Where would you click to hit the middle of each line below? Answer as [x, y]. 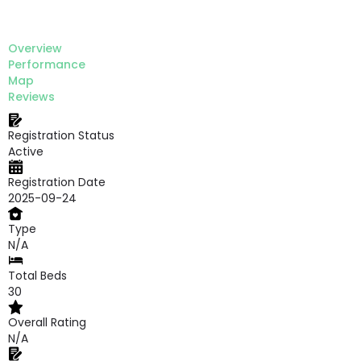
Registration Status [61, 135]
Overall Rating [47, 322]
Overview [35, 48]
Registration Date [57, 182]
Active [26, 151]
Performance [47, 64]
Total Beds [37, 276]
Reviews [31, 97]
